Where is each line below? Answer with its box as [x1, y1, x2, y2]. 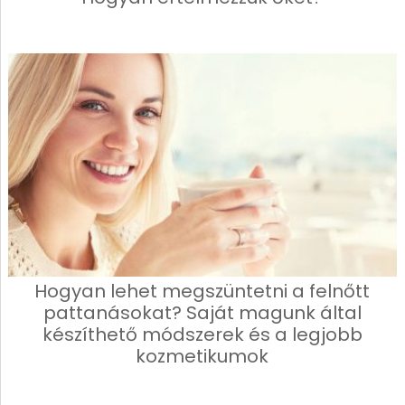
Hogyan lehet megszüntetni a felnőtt [34, 278, 371, 305]
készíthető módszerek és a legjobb [42, 322, 363, 348]
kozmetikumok [136, 344, 269, 370]
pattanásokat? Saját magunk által [42, 300, 362, 326]
